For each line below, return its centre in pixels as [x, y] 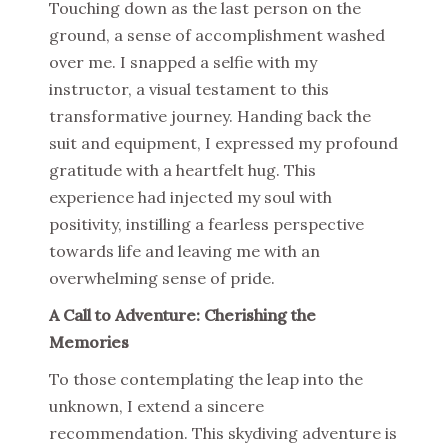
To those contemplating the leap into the [206, 379]
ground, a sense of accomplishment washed [217, 35]
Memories [89, 342]
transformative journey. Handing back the [210, 116]
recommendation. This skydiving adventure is [223, 433]
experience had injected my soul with [190, 197]
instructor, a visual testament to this [189, 89]
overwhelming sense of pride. [162, 278]
